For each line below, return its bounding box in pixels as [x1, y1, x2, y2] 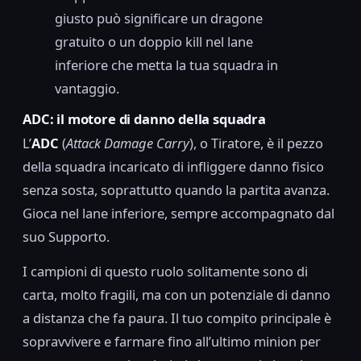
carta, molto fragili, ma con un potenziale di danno [23, 285, 330, 305]
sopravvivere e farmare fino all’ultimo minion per [23, 332, 321, 351]
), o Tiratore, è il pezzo [189, 134, 323, 153]
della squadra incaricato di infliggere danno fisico [23, 157, 324, 176]
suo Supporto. [23, 227, 110, 247]
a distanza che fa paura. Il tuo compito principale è [23, 309, 331, 328]
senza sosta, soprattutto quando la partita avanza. [23, 180, 330, 200]
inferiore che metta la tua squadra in [55, 56, 278, 75]
